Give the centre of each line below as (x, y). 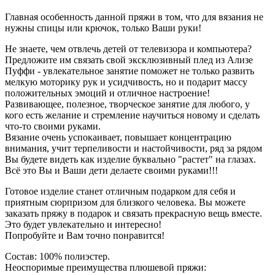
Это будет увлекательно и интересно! (83, 224)
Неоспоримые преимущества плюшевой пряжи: (106, 267)
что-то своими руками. (53, 126)
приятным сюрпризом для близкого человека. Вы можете (125, 202)
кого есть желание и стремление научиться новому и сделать (132, 115)
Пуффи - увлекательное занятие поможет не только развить (130, 71)
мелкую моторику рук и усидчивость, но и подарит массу (126, 82)
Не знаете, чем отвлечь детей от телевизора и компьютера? (128, 48)
